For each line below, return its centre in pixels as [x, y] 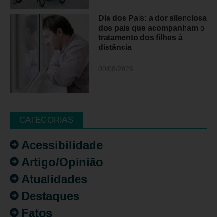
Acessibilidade [62, 145]
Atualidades [54, 179]
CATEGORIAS [46, 120]
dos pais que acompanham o [152, 28]
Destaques [50, 196]
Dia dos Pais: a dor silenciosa [153, 18]
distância [115, 47]
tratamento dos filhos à [141, 37]
